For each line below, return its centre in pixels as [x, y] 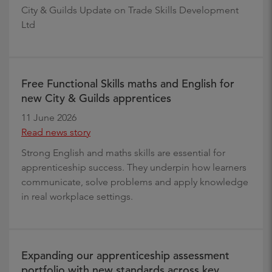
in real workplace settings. [77, 196]
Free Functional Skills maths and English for [128, 83]
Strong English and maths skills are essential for [123, 152]
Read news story [56, 132]
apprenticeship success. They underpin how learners [134, 167]
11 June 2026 [49, 117]
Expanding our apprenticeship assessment [125, 255]
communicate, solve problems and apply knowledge [135, 182]
